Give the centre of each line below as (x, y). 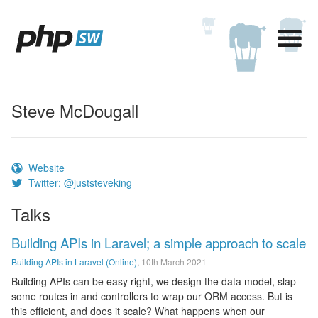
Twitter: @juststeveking (80, 182)
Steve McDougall (75, 110)
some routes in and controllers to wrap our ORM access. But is (152, 296)
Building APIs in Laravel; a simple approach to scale (159, 243)
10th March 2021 (174, 262)
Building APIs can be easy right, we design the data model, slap (154, 281)
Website (46, 168)
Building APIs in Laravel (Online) (74, 262)
